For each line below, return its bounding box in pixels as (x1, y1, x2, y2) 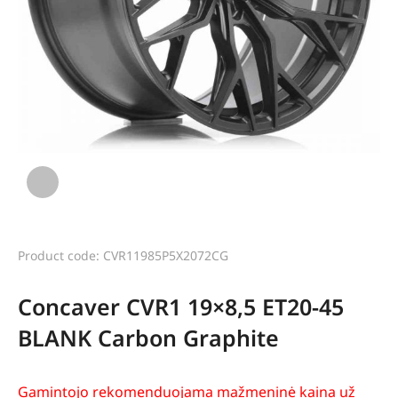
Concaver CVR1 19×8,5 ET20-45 (18, 291, 344, 322)
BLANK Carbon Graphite (18, 322, 279, 354)
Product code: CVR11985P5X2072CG (18, 247, 228, 265)
